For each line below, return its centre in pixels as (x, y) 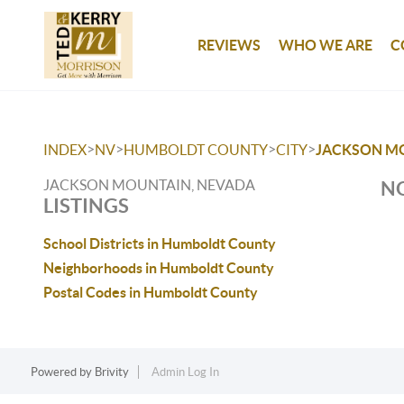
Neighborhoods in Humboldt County (159, 268)
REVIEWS (230, 45)
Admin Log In (185, 372)
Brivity (111, 372)
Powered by (62, 372)
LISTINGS (86, 205)
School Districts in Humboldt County (160, 243)
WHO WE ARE (326, 45)
